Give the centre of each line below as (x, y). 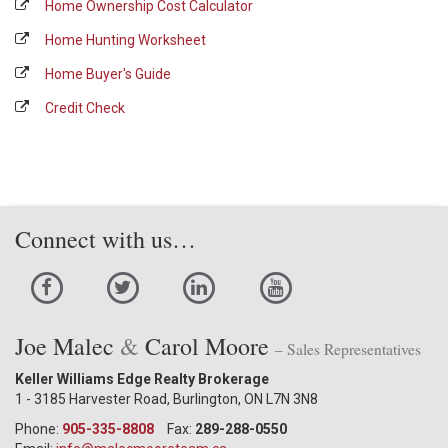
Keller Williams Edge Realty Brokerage (142, 379)
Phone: (38, 429)
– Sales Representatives (348, 349)
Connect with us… (105, 239)
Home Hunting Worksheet (125, 40)
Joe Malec (67, 346)
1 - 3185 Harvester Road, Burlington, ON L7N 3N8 (166, 399)
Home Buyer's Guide (108, 74)
